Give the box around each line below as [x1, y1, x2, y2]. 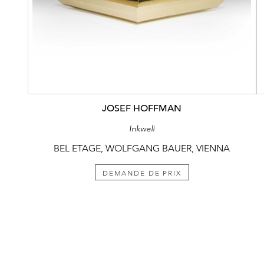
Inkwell [129, 123, 155, 134]
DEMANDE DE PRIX [102, 169, 181, 177]
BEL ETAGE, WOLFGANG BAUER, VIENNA [54, 142, 230, 154]
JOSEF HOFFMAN [102, 102, 182, 114]
